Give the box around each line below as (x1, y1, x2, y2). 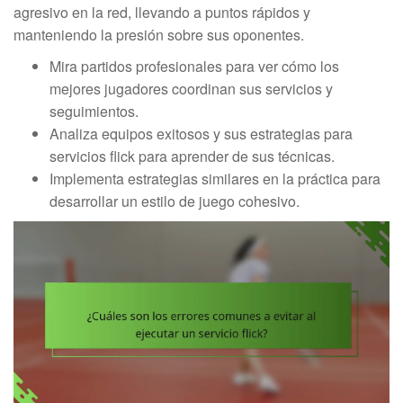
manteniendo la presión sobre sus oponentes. (13, 23, 304, 45)
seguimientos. (49, 100, 139, 121)
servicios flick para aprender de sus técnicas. (49, 145, 335, 166)
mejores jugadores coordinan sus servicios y (49, 77, 333, 99)
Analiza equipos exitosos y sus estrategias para (49, 122, 353, 144)
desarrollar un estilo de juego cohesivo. (49, 190, 300, 211)
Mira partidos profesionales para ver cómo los (49, 55, 339, 76)
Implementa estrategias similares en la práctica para (49, 167, 381, 189)
